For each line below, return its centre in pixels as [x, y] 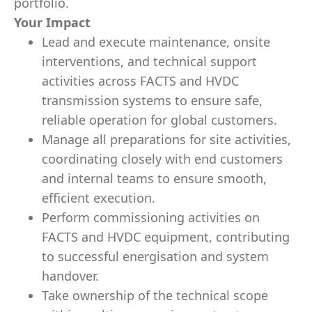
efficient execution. [99, 198]
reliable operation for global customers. [159, 120]
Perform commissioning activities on [151, 217]
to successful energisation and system [155, 256]
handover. [70, 276]
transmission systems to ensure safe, [152, 100]
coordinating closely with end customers [162, 159]
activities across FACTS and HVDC [140, 81]
